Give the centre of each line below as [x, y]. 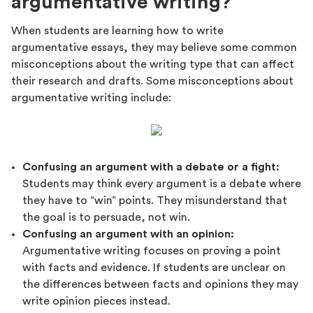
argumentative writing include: [91, 97]
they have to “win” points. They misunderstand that [155, 200]
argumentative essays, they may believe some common [154, 47]
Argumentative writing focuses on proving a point [152, 250]
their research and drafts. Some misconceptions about [152, 81]
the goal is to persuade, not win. [106, 217]
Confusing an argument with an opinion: [128, 234]
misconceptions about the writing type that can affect [153, 64]
